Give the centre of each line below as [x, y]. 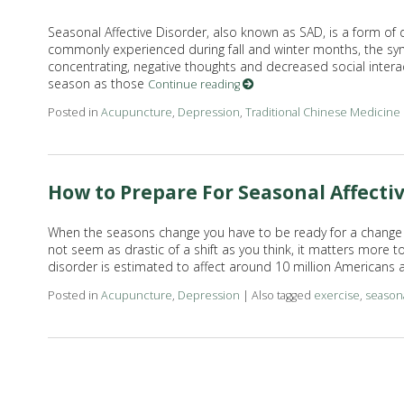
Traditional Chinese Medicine [322, 113]
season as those [97, 84]
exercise [336, 295]
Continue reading [195, 85]
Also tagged [282, 295]
